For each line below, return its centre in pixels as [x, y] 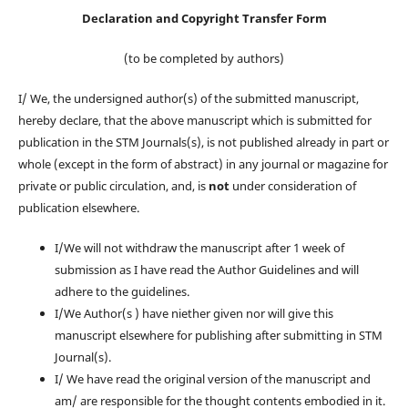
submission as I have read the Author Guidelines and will [206, 270]
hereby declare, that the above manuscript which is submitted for [194, 121]
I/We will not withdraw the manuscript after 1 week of [199, 248]
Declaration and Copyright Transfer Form [204, 19]
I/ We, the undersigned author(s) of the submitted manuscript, [188, 99]
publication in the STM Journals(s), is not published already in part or [203, 143]
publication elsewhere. [78, 208]
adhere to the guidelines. [122, 292]
